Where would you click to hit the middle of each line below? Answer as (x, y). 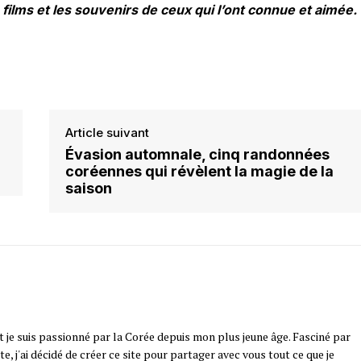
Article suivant (107, 133)
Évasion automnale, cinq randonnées (197, 154)
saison (88, 188)
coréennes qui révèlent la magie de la (199, 171)
